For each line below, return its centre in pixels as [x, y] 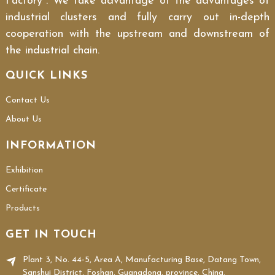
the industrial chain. [52, 51]
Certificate [26, 190]
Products [22, 209]
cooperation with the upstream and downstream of [137, 34]
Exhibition [24, 171]
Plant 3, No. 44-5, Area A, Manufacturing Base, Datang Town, [141, 260]
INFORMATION [51, 146]
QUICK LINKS [46, 76]
